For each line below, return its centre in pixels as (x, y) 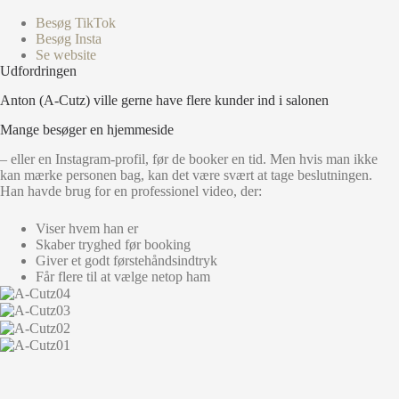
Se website (66, 55)
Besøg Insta (69, 39)
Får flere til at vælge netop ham (123, 276)
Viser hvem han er (87, 228)
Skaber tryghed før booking (113, 244)
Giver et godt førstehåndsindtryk (126, 260)
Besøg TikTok (76, 23)
